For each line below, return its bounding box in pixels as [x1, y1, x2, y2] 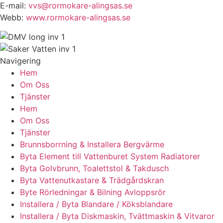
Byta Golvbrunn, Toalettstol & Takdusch [20, 163, 169, 173]
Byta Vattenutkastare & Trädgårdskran [20, 175, 164, 185]
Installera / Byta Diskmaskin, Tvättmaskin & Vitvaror [20, 211, 215, 221]
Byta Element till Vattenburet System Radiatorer [20, 151, 200, 161]
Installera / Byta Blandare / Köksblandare [20, 199, 173, 209]
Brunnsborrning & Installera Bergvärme [20, 139, 164, 149]
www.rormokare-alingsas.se [26, 12, 130, 23]
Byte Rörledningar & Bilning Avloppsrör [20, 187, 166, 197]
